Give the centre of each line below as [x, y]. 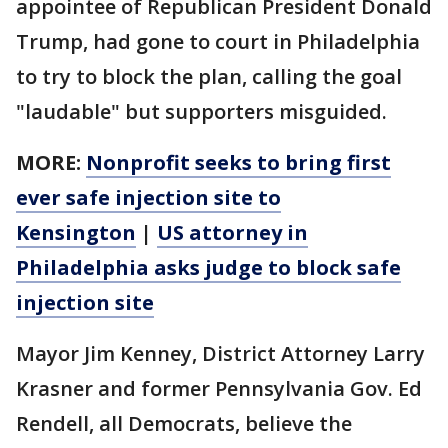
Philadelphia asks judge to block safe [208, 267]
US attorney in [232, 232]
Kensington [76, 232]
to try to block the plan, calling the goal [209, 76]
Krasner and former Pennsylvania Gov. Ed [219, 388]
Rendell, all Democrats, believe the [184, 423]
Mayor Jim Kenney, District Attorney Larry [220, 353]
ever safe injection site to [148, 197]
